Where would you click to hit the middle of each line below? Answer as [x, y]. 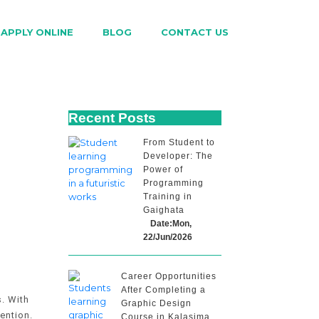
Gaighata [164, 210]
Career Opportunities [169, 276]
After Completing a [163, 290]
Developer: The [178, 156]
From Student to [179, 142]
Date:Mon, [171, 224]
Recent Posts [112, 118]
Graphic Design [156, 303]
